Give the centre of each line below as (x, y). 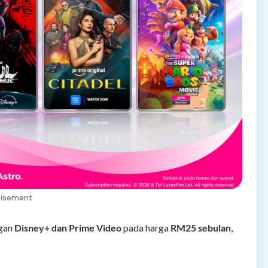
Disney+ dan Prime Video (68, 228)
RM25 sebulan (201, 228)
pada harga (146, 228)
